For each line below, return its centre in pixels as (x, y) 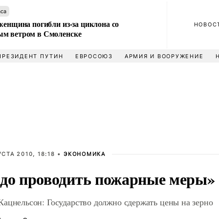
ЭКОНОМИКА (85, 154)
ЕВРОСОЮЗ (94, 56)
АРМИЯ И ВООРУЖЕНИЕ (164, 56)
